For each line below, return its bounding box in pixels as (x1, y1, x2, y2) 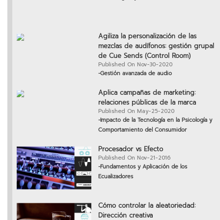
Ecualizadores (98, 172, 133, 181)
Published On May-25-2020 (98, 107, 174, 116)
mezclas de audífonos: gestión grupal (98, 41, 214, 51)
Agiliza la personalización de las (98, 31, 196, 41)
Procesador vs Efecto (98, 144, 163, 154)
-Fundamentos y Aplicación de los (98, 163, 187, 171)
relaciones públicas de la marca (98, 98, 196, 108)
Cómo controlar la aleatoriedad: (98, 201, 195, 211)
